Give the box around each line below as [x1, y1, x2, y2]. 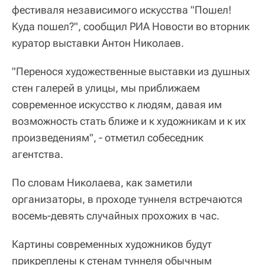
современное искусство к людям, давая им [12, 98, 222, 111]
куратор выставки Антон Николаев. [12, 37, 184, 49]
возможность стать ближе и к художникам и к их [12, 115, 246, 127]
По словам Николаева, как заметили [12, 176, 192, 189]
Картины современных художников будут [12, 238, 212, 250]
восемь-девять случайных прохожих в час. [12, 209, 219, 222]
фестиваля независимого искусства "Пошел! [12, 4, 231, 16]
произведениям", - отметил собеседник [12, 131, 203, 144]
